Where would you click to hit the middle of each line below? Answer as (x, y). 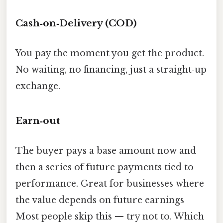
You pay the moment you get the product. (110, 53)
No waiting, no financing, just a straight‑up (111, 69)
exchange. (38, 86)
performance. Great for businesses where (110, 183)
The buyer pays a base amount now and (106, 151)
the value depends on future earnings (100, 200)
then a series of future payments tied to (105, 167)
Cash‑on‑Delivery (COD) (76, 23)
